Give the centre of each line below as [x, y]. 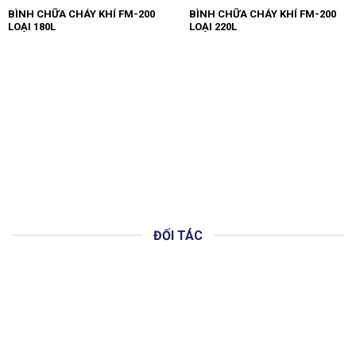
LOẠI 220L [213, 26]
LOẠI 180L [31, 26]
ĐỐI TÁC [178, 235]
